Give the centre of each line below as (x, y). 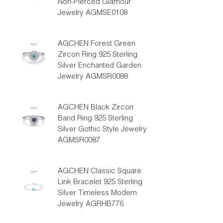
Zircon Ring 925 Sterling (97, 55)
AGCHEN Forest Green (96, 44)
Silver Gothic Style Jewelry (102, 130)
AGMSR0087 (79, 141)
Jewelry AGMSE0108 (92, 13)
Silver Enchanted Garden (99, 66)
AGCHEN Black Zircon (95, 108)
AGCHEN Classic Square (99, 171)
